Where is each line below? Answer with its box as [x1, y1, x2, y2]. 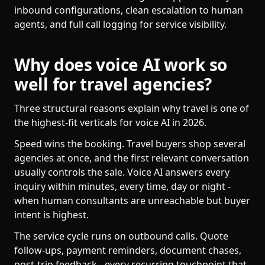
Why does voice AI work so [14, 53, 227, 76]
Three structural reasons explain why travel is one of [14, 102, 249, 115]
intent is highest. [14, 208, 89, 221]
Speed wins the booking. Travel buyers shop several [14, 137, 245, 150]
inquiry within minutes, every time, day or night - [14, 180, 231, 193]
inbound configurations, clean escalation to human [14, 4, 243, 17]
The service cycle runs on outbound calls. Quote [14, 230, 228, 243]
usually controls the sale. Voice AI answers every [14, 166, 230, 179]
